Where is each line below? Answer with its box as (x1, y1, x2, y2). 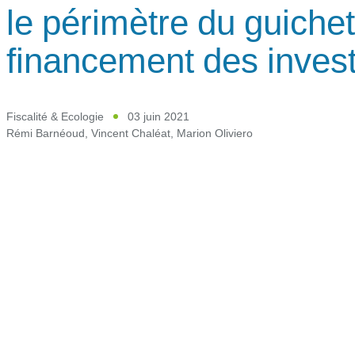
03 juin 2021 (128, 108, 189, 124)
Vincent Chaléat (91, 124, 170, 140)
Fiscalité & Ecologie (6, 108, 104, 124)
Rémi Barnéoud (6, 124, 85, 140)
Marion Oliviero (177, 124, 253, 140)
